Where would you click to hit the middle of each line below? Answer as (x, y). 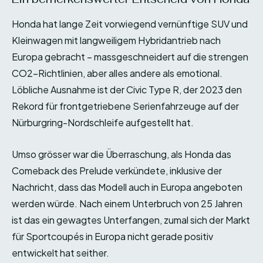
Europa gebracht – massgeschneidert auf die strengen (130, 57)
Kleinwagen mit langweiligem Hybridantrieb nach (116, 41)
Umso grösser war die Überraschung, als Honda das (122, 154)
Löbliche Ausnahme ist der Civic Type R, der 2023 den (127, 90)
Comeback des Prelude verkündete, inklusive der (117, 171)
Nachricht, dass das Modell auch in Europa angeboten (127, 187)
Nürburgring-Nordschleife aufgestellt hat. (103, 123)
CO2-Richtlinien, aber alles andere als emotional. (117, 73)
